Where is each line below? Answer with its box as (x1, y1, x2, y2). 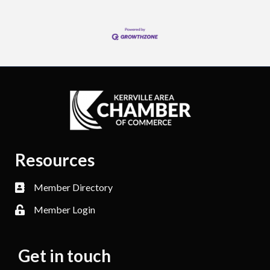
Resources (15, 149, 95, 171)
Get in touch (18, 245, 111, 266)
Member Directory (34, 181, 113, 193)
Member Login (34, 204, 95, 216)
